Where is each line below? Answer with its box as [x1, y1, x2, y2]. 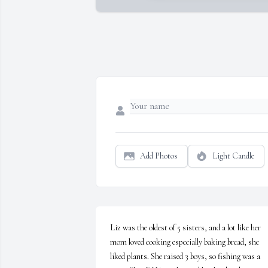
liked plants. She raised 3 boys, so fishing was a [110, 251, 260, 262]
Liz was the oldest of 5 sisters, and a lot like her [110, 223, 261, 233]
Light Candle [212, 151, 254, 162]
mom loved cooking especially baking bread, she [110, 237, 259, 248]
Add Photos [140, 151, 178, 162]
